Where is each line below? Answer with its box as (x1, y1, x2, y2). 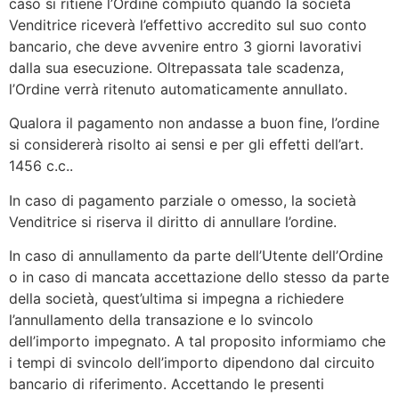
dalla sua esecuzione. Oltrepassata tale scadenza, (9, 58, 344, 77)
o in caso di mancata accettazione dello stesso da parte (9, 268, 389, 287)
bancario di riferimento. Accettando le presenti (9, 375, 324, 394)
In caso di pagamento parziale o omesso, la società (9, 191, 356, 209)
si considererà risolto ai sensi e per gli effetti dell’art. (9, 135, 363, 154)
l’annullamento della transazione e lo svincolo (9, 311, 313, 330)
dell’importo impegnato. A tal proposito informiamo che (9, 332, 386, 351)
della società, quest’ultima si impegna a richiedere (9, 289, 344, 308)
